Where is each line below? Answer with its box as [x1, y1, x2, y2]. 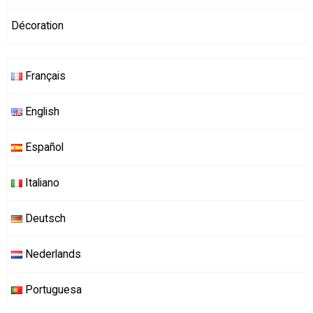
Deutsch [22, 212, 66, 226]
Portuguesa [22, 283, 82, 297]
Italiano [22, 176, 59, 190]
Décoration [11, 19, 64, 33]
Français [22, 69, 66, 83]
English [22, 105, 59, 119]
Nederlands [22, 247, 81, 261]
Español [22, 140, 64, 154]
